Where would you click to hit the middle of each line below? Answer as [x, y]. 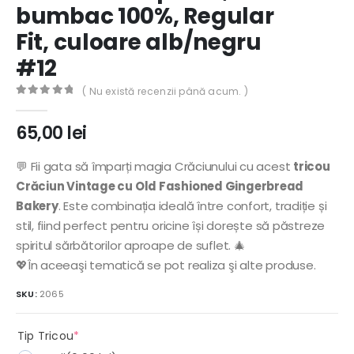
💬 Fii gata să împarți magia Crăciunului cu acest [155, 167]
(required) [108, 335]
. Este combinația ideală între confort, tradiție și [192, 206]
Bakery [37, 206]
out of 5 [55, 104]
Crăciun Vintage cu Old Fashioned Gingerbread [160, 186]
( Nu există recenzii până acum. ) [165, 91]
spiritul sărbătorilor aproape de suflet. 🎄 [131, 246]
